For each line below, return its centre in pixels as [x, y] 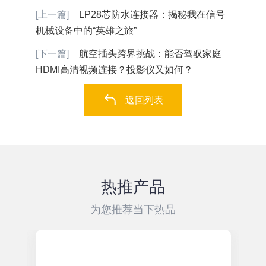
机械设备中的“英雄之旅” [86, 31]
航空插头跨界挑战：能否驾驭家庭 [151, 54]
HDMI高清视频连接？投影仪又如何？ [114, 70]
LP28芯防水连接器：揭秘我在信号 [152, 15]
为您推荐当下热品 [133, 209]
